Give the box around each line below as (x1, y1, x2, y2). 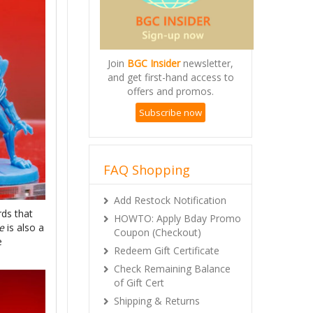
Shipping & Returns (114, 293, 200, 307)
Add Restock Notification (114, 193, 226, 207)
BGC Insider (127, 56, 180, 70)
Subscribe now (139, 105, 202, 119)
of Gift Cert (114, 275, 164, 289)
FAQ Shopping (103, 161, 190, 178)
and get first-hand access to (107, 70, 234, 84)
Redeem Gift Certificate (114, 243, 219, 257)
